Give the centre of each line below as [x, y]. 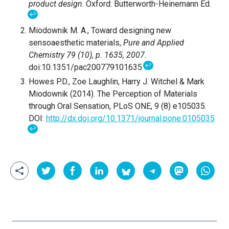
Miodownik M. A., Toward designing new [100, 30]
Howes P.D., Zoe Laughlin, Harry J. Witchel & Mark [117, 81]
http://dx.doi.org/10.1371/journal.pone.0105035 [130, 118]
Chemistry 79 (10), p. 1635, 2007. [88, 55]
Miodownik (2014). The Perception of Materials [113, 94]
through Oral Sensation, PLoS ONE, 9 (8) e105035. [118, 106]
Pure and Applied [154, 42]
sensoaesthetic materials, [76, 42]
